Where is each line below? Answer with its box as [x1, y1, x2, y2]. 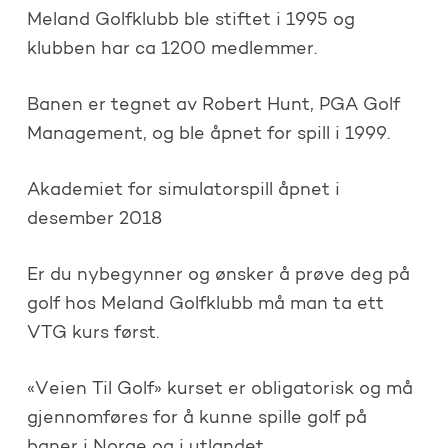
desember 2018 [26, 210, 162, 229]
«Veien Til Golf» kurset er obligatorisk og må [26, 380, 413, 399]
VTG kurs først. [26, 324, 159, 343]
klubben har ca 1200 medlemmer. [26, 40, 317, 59]
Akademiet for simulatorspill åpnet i [26, 181, 340, 200]
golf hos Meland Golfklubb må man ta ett [26, 295, 384, 314]
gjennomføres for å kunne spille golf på [26, 409, 367, 428]
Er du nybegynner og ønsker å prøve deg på [26, 266, 410, 285]
